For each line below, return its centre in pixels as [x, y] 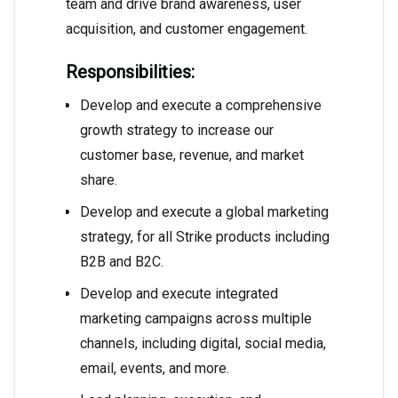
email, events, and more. [155, 369]
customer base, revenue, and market [192, 155]
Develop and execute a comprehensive [201, 106]
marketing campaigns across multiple [196, 319]
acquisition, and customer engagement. [187, 29]
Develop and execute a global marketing [204, 212]
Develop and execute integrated [179, 294]
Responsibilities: [132, 72]
